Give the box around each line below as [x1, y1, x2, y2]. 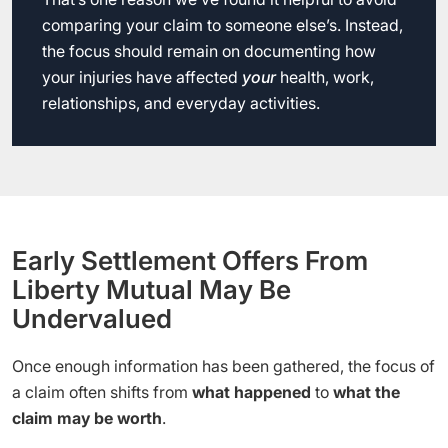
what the [333, 382, 400, 402]
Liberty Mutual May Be [12, 274, 291, 305]
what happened [192, 382, 311, 402]
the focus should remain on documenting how [42, 41, 376, 61]
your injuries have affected [42, 67, 242, 87]
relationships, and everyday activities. [42, 93, 320, 113]
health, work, [276, 67, 374, 87]
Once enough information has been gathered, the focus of [12, 356, 435, 376]
